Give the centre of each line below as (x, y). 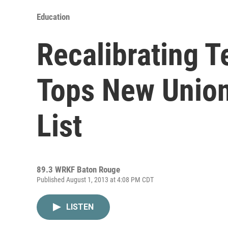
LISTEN (80, 207)
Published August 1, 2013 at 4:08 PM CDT (95, 179)
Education (53, 17)
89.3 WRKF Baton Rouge (78, 169)
